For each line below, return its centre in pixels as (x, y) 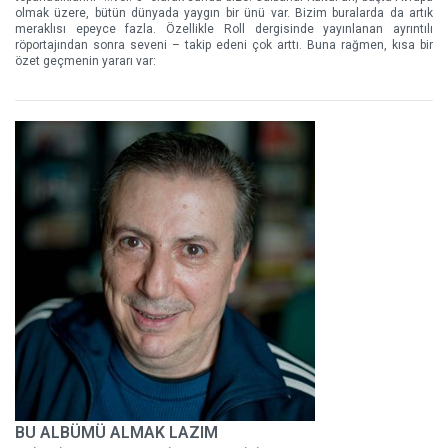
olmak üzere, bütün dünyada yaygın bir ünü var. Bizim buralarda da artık (224, 13)
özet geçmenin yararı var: (85, 61)
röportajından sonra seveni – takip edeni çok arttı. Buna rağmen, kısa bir (224, 45)
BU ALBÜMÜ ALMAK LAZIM (116, 432)
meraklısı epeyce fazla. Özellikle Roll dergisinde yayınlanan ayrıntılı (224, 29)
